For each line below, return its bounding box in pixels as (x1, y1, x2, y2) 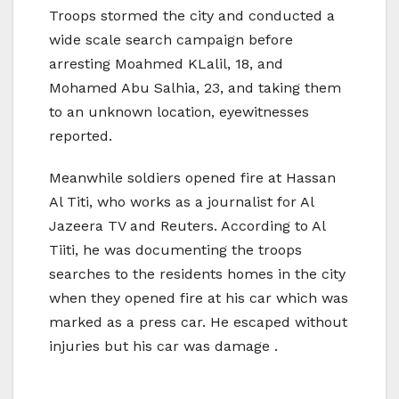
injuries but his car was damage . (49, 338, 278, 355)
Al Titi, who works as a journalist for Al (49, 193, 313, 211)
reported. (49, 127, 112, 145)
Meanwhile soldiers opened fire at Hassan (49, 169, 336, 187)
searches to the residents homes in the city (49, 265, 346, 283)
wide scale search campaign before (49, 31, 293, 49)
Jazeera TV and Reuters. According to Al (49, 217, 325, 235)
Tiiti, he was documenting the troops (49, 241, 302, 259)
